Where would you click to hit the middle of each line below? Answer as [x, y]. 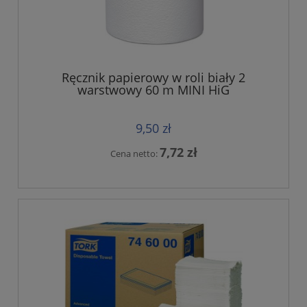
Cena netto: [135, 153]
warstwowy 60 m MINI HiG [153, 90]
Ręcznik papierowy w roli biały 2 [153, 78]
